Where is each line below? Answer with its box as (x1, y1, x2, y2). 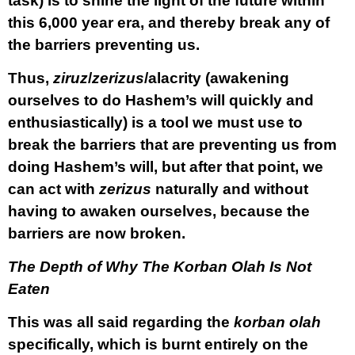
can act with (8, 181, 99, 197)
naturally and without (151, 181, 308, 197)
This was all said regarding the (8, 314, 230, 330)
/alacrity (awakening (144, 70, 289, 86)
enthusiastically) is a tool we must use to (8, 114, 303, 131)
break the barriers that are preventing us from (8, 136, 337, 153)
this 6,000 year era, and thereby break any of (8, 14, 330, 31)
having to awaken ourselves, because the (8, 203, 310, 219)
